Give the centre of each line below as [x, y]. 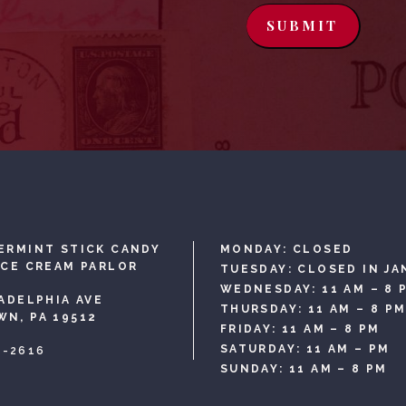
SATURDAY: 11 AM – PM [305, 348]
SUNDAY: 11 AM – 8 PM [304, 368]
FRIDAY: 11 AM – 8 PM [300, 329]
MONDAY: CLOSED [286, 249]
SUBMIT [303, 26]
